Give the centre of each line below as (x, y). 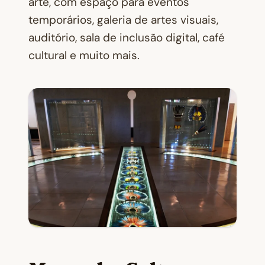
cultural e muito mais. (84, 56)
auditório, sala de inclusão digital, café (127, 38)
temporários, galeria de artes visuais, (123, 20)
